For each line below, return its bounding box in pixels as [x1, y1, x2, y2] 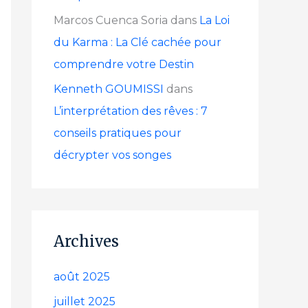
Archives [54, 232, 119, 251]
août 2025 [54, 270, 110, 283]
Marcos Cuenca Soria [54, 14, 168, 27]
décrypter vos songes [54, 148, 171, 162]
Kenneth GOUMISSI [54, 82, 164, 96]
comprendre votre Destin [54, 58, 194, 71]
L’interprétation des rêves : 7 [54, 104, 208, 118]
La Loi [199, 14, 230, 27]
